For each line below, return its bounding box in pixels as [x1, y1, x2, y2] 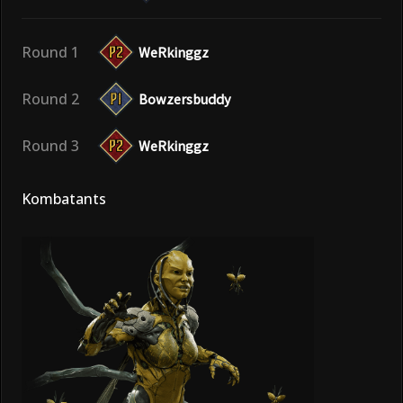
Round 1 [22, 41, 79, 62]
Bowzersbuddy [139, 89, 231, 108]
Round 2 [22, 88, 79, 109]
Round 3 [22, 135, 79, 156]
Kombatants [22, 188, 106, 209]
